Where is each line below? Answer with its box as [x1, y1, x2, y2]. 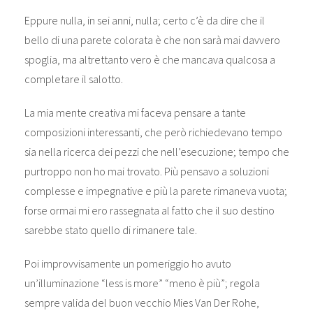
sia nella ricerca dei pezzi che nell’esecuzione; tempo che [24, 145, 289, 159]
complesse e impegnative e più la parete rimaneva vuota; [24, 184, 287, 198]
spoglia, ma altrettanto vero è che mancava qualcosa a [24, 52, 275, 67]
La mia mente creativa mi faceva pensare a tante [24, 105, 246, 120]
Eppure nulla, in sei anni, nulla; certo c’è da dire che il [24, 13, 265, 28]
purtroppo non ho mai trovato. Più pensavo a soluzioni [24, 164, 269, 179]
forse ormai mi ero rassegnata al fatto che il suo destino [24, 203, 275, 218]
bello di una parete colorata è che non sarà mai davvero [24, 33, 280, 48]
